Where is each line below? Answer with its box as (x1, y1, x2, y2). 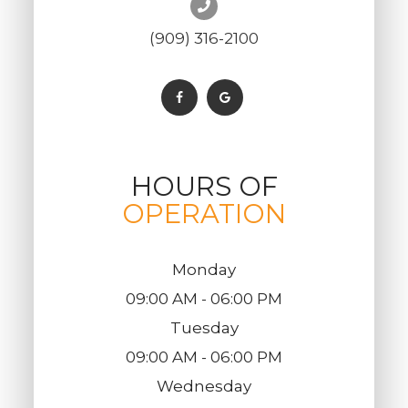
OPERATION (122, 198, 286, 230)
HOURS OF (130, 170, 278, 203)
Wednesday (157, 377, 251, 396)
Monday (172, 260, 236, 280)
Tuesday (169, 319, 239, 338)
